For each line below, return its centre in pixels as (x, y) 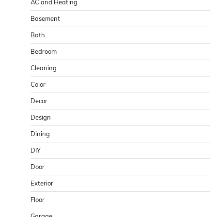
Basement (45, 18)
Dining (40, 133)
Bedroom (44, 51)
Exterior (42, 183)
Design (41, 117)
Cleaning (44, 68)
